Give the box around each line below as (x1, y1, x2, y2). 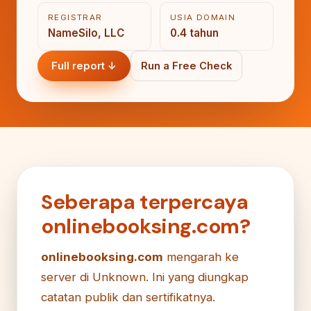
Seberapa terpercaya (41, 188, 249, 215)
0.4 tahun (170, 26, 219, 40)
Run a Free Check (141, 59, 232, 72)
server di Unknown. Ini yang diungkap (41, 269, 249, 284)
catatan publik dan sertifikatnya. (41, 289, 215, 304)
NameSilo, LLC (48, 26, 124, 40)
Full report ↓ (51, 59, 117, 72)
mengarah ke (163, 249, 239, 264)
